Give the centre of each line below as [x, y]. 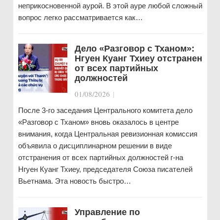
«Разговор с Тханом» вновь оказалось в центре [98, 122]
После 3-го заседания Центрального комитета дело [105, 110]
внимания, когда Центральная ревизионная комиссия [108, 134]
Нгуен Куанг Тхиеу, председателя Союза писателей [105, 169]
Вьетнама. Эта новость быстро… [74, 181]
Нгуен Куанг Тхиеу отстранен [138, 58]
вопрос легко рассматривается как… [80, 17]
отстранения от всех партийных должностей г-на [100, 157]
